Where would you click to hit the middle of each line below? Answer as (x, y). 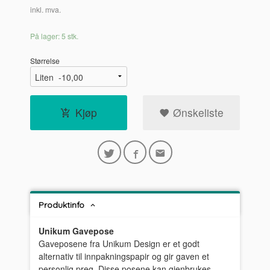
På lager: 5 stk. (55, 36)
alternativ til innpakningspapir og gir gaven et (124, 256)
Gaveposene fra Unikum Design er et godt (119, 243)
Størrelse (45, 61)
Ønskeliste (196, 113)
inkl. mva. (46, 10)
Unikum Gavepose (77, 231)
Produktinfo (62, 205)
